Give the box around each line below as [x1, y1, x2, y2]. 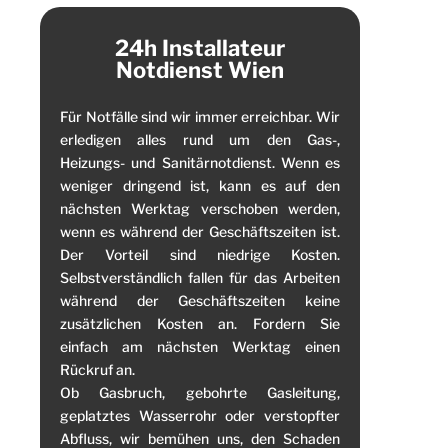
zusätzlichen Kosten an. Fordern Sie [60, 314, 340, 332]
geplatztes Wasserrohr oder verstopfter [60, 406, 340, 424]
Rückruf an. [60, 360, 135, 378]
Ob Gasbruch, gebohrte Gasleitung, [60, 383, 340, 401]
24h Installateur [115, 34, 285, 61]
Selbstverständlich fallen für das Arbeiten [60, 268, 340, 286]
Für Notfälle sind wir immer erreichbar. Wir [60, 107, 340, 125]
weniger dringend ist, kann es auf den [60, 176, 340, 194]
